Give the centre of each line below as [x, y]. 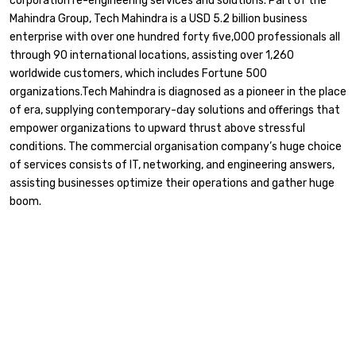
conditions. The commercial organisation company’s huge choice [176, 147]
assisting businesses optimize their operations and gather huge [172, 183]
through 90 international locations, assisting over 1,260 [152, 55]
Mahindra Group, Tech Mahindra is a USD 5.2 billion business [159, 19]
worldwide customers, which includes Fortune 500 [138, 74]
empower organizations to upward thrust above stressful [157, 128]
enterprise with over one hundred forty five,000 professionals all [175, 37]
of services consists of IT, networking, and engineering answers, [172, 165]
